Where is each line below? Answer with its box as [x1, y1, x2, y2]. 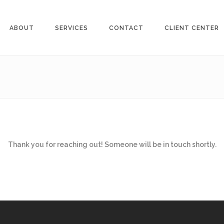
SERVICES [55, 24, 88, 31]
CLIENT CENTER [164, 24, 219, 31]
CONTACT [109, 24, 143, 31]
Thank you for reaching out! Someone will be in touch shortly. [7, 140, 216, 148]
